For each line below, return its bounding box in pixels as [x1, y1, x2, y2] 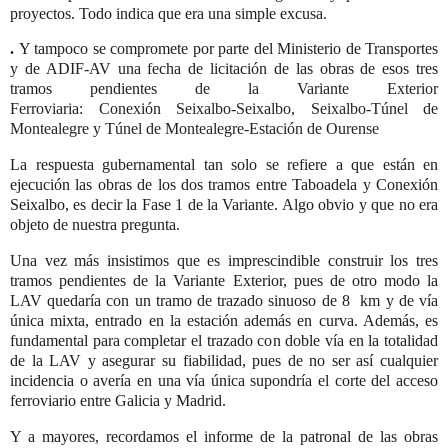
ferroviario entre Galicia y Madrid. [10, 392, 226, 410]
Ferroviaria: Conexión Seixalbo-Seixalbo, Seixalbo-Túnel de [10, 100, 438, 118]
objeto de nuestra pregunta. [10, 216, 180, 234]
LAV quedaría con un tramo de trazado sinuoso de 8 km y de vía [10, 292, 438, 310]
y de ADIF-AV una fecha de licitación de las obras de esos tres [10, 60, 438, 78]
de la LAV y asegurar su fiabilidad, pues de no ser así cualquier [10, 352, 438, 370]
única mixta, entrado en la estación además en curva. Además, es [10, 312, 438, 330]
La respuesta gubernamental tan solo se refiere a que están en [10, 156, 438, 174]
